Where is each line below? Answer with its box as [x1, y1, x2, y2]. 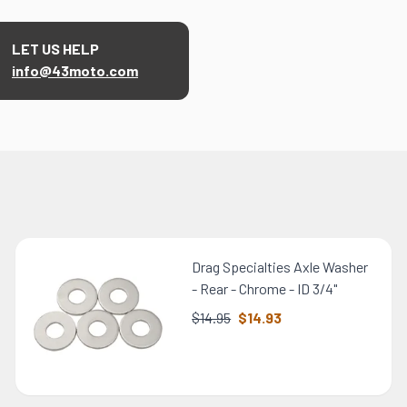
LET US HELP [12, 40, 99, 58]
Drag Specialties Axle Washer [192, 258, 369, 276]
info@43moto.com [12, 62, 138, 80]
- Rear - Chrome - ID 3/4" [192, 280, 338, 298]
